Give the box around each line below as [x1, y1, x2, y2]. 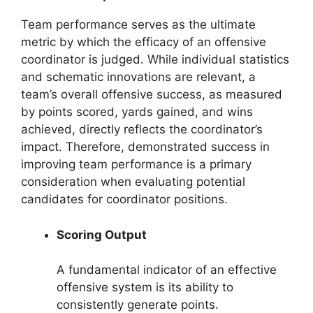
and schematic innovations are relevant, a [21, 70, 256, 84]
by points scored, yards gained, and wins [21, 105, 253, 119]
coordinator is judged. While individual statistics [21, 52, 289, 66]
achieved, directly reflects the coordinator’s [21, 122, 263, 136]
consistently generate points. [57, 298, 219, 312]
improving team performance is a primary [21, 157, 252, 171]
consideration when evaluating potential [21, 175, 245, 189]
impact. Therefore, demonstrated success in [21, 140, 270, 154]
